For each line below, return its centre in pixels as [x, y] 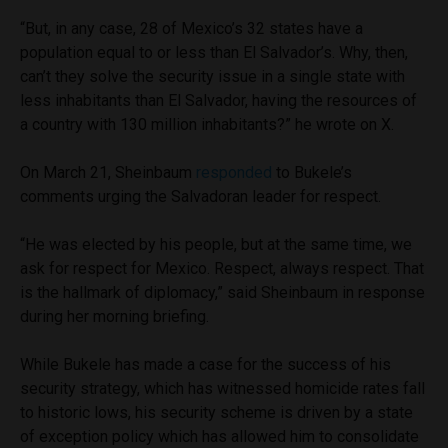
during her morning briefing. [116, 316]
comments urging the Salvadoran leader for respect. [202, 196]
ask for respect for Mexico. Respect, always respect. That [222, 268]
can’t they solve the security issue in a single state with [212, 76]
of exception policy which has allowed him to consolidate [219, 436]
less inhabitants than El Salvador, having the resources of [218, 100]
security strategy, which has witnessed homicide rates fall [222, 388]
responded [234, 172]
